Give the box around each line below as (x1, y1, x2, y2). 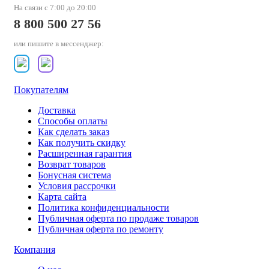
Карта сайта (38, 192, 86, 202)
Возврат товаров (38, 159, 106, 170)
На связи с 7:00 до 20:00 (14, 3, 96, 13)
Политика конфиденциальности (38, 202, 169, 213)
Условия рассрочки (38, 181, 116, 192)
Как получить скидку (38, 138, 125, 148)
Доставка (38, 105, 76, 116)
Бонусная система (38, 170, 111, 181)
